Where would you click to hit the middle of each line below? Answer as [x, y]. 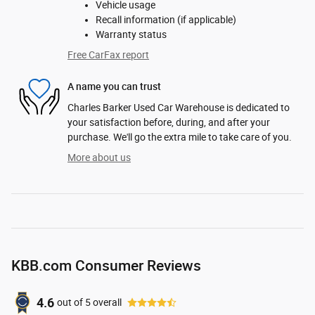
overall [106, 303]
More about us [99, 157]
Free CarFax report [108, 54]
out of [71, 303]
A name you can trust [114, 87]
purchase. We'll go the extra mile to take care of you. [180, 137]
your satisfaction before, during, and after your [169, 122]
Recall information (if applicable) [166, 19]
